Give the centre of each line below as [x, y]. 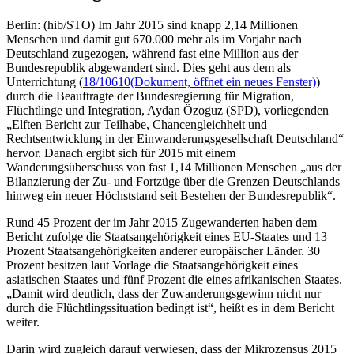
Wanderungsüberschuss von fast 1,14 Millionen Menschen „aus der [174, 167]
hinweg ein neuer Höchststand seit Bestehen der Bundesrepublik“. [171, 195]
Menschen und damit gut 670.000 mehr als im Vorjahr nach [154, 39]
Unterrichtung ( [45, 81]
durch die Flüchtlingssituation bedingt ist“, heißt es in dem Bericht [170, 307]
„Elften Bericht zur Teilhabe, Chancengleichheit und [137, 124]
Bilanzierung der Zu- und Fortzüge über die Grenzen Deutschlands [173, 181]
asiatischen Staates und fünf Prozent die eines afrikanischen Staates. [174, 279]
